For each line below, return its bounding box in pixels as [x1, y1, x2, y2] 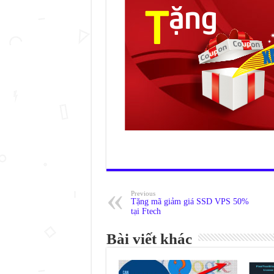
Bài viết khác [106, 231, 192, 247]
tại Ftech [130, 207, 161, 216]
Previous [130, 190, 155, 197]
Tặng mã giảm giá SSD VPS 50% [130, 197, 249, 206]
